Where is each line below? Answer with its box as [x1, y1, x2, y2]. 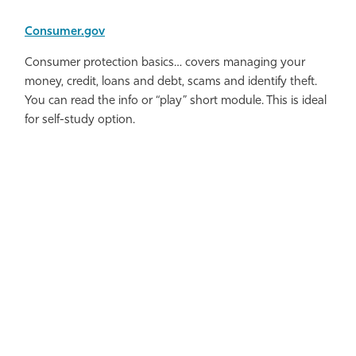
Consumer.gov [25, 26, 105, 39]
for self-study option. [25, 114, 135, 127]
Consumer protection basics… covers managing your [25, 57, 305, 70]
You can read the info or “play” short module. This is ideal [25, 95, 327, 108]
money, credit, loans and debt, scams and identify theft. [25, 76, 317, 89]
